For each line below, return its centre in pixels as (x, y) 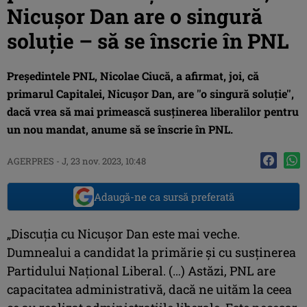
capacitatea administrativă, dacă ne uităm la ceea (149, 289)
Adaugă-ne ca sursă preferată (164, 196)
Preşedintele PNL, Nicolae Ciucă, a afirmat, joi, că (133, 75)
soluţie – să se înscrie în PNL (148, 40)
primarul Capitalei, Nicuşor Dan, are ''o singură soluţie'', (150, 93)
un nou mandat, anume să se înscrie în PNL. (120, 129)
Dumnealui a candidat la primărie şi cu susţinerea (151, 252)
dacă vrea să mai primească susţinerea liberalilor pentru (153, 111)
